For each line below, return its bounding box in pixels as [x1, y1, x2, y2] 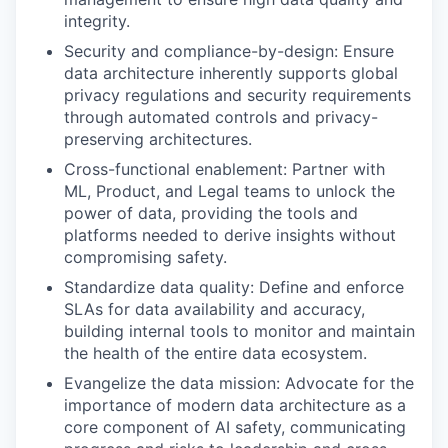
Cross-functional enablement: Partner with [64, 159, 385, 180]
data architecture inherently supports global [64, 63, 398, 84]
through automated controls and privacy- [64, 107, 378, 128]
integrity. [64, 11, 130, 32]
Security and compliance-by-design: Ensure [64, 41, 394, 62]
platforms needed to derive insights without [64, 225, 396, 246]
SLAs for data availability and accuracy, [64, 299, 365, 320]
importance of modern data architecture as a [64, 395, 406, 416]
